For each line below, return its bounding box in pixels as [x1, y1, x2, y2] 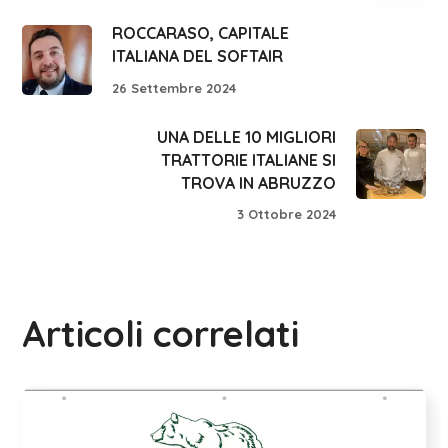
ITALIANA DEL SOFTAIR [112, 45, 284, 66]
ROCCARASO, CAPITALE [112, 22, 290, 43]
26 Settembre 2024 [112, 79, 237, 96]
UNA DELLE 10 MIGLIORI [156, 126, 336, 147]
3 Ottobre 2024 [236, 206, 336, 223]
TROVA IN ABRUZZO [180, 172, 336, 193]
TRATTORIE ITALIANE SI [160, 149, 336, 170]
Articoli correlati [22, 311, 300, 357]
